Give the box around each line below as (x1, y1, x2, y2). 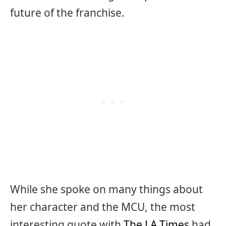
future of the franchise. (10, 6, 125, 20)
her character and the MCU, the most (10, 199, 195, 214)
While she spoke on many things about (10, 182, 203, 196)
